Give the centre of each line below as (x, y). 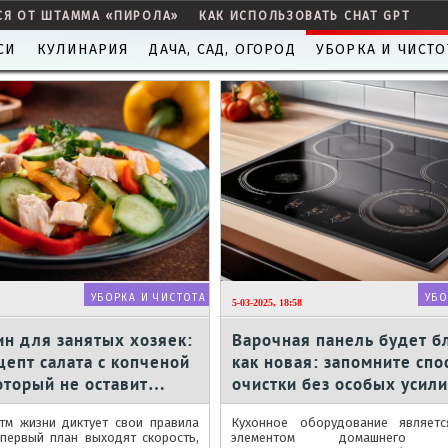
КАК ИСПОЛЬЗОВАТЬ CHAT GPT (304, 16)
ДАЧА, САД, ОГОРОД (222, 49)
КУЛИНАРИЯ (83, 49)
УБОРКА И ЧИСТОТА (148, 298)
